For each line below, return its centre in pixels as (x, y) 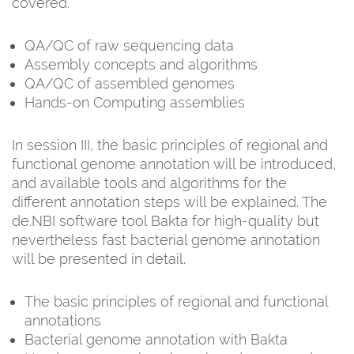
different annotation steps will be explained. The (169, 201)
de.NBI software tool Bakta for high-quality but (166, 220)
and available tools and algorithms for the (149, 183)
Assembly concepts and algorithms (141, 64)
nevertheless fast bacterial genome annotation (166, 239)
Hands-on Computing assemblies (135, 102)
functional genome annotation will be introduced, (174, 164)
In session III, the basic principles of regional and (170, 145)
